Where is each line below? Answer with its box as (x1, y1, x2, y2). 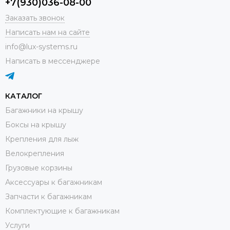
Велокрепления (5, 148, 64, 158)
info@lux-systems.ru (5, 42, 78, 51)
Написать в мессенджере (5, 56, 100, 66)
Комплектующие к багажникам (5, 206, 120, 216)
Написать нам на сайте (5, 27, 90, 37)
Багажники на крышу (5, 105, 83, 115)
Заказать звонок (5, 13, 65, 23)
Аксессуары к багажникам (5, 177, 102, 187)
